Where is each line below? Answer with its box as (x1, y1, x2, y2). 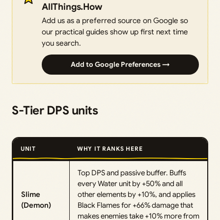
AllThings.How (42, 1, 102, 13)
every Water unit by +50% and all (78, 179, 183, 189)
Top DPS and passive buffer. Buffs (78, 168, 186, 178)
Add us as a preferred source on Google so (42, 16, 188, 26)
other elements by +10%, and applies (78, 190, 195, 199)
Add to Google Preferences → (71, 60, 170, 69)
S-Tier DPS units (12, 103, 98, 118)
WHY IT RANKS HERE (77, 145, 143, 153)
